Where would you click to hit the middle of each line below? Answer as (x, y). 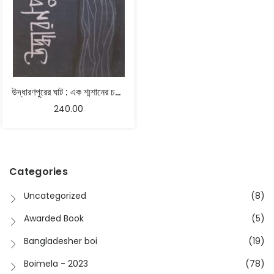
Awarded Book (54, 218)
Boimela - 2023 (56, 264)
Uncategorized (55, 196)
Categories (39, 172)
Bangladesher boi (61, 241)
